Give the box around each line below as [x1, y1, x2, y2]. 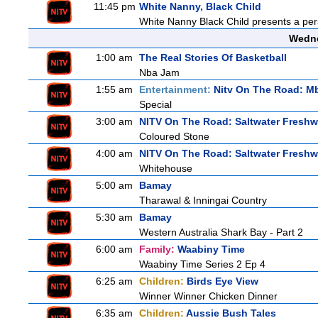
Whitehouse [139, 163, 192, 174]
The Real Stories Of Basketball [139, 52, 287, 63]
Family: [139, 243, 177, 255]
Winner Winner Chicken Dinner [139, 290, 278, 302]
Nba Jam [139, 67, 180, 78]
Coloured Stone [139, 131, 209, 142]
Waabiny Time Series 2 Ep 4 [139, 258, 265, 270]
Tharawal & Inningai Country [139, 194, 267, 206]
